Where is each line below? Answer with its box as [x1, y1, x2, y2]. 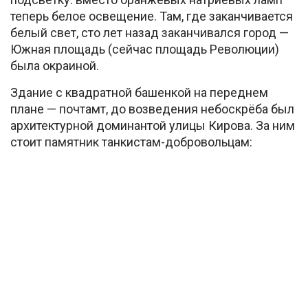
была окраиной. [10, 58, 99, 73]
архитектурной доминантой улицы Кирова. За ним [10, 118, 295, 133]
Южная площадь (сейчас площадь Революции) [10, 41, 279, 56]
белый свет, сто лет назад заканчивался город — [10, 25, 289, 40]
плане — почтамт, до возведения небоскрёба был [10, 101, 294, 116]
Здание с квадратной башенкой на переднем [10, 85, 268, 100]
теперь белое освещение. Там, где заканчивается [10, 8, 293, 23]
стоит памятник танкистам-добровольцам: [10, 134, 252, 149]
